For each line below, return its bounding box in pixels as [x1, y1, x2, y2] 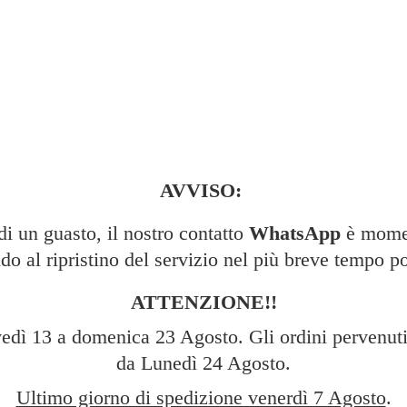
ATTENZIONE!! [130, 291, 277, 314]
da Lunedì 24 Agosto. [116, 352, 291, 375]
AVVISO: [160, 179, 247, 203]
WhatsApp [248, 222, 341, 245]
